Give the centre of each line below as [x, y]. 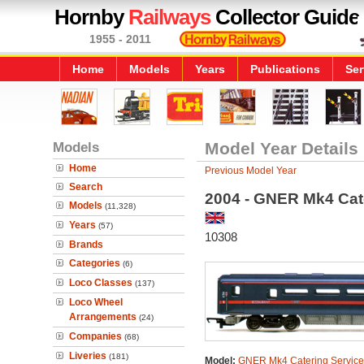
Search [86, 187]
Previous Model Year [250, 171]
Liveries [88, 356]
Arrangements [103, 317]
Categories [95, 263]
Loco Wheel [96, 302]
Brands [86, 245]
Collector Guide [285, 17]
